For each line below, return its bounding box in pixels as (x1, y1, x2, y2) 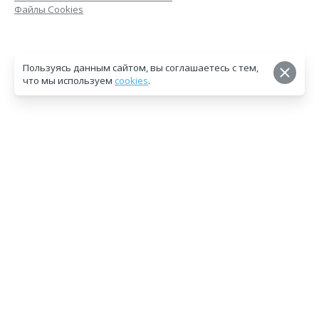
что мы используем (23, 73, 115, 87)
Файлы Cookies (14, 2, 83, 16)
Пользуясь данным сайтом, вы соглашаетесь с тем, (23, 61, 258, 74)
